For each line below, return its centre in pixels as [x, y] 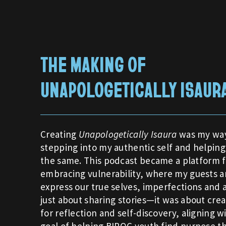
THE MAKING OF [93, 64]
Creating [60, 134]
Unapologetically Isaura [128, 134]
